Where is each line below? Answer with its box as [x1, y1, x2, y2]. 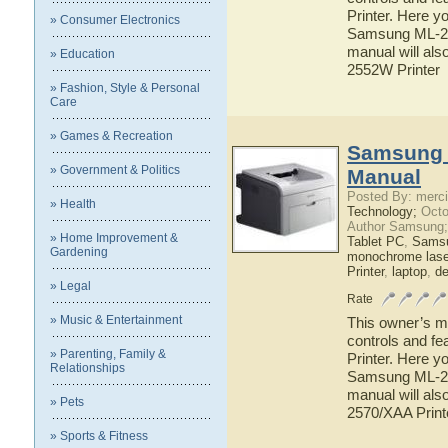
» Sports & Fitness [50, 429, 148, 443]
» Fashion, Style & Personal [50, 81, 200, 95]
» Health [50, 197, 96, 211]
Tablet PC [347, 234, 404, 249]
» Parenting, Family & [50, 347, 166, 361]
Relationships [50, 361, 125, 375]
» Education [50, 47, 115, 61]
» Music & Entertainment [50, 313, 182, 327]
